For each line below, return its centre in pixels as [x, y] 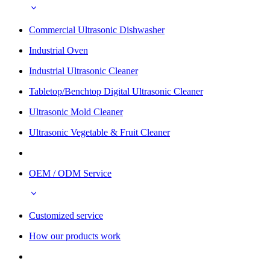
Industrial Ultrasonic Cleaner [83, 71]
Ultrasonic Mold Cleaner [76, 111]
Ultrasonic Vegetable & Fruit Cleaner [99, 132]
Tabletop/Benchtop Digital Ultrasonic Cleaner [116, 91]
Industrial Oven [58, 50]
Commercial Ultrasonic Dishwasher [97, 30]
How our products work [75, 236]
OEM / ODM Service [70, 173]
